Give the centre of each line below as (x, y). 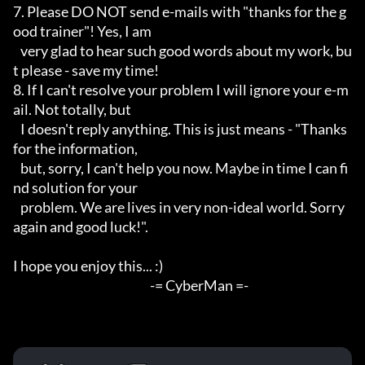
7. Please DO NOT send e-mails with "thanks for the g (180, 12)
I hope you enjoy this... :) (88, 266)
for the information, (75, 149)
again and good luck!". (81, 227)
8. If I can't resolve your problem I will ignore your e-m (181, 90)
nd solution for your (75, 188)
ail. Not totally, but (72, 110)
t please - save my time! (86, 70)
